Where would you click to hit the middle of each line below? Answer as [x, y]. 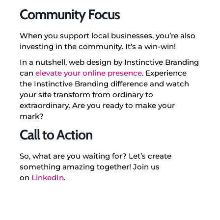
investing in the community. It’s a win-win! [98, 46]
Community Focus [70, 14]
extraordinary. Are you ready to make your [97, 105]
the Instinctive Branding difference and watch [104, 83]
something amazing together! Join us [90, 166]
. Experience [164, 73]
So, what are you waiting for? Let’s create [96, 156]
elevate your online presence [88, 73]
